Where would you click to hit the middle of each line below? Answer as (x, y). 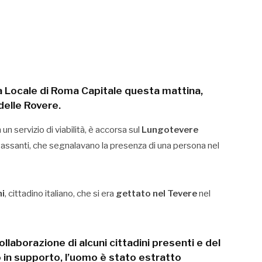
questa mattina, (163, 90)
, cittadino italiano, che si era (60, 193)
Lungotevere (170, 130)
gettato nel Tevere (156, 193)
